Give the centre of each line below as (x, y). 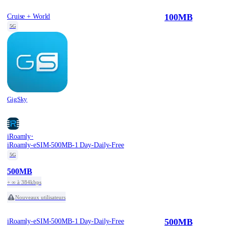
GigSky (17, 99)
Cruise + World (29, 16)
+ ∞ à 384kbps (24, 182)
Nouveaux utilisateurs (40, 197)
